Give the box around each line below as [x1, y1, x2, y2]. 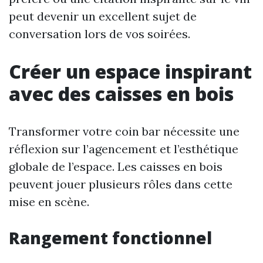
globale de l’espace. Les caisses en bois [9, 159, 222, 174]
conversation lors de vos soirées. [9, 26, 190, 41]
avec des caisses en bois [9, 81, 234, 106]
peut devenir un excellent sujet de [9, 9, 197, 23]
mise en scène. [9, 194, 89, 209]
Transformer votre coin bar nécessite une [9, 124, 240, 139]
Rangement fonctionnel [9, 227, 212, 249]
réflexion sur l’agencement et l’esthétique [9, 141, 238, 156]
